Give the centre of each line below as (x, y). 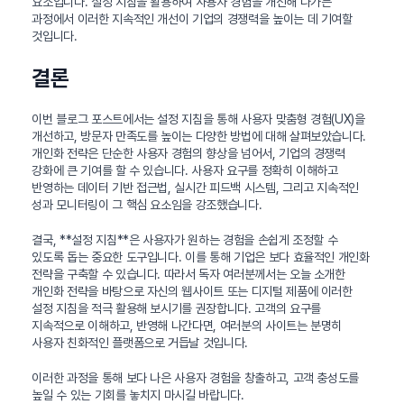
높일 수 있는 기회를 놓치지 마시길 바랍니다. (138, 395)
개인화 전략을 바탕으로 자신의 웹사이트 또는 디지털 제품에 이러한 (192, 291)
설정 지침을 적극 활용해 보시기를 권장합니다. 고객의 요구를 (176, 308)
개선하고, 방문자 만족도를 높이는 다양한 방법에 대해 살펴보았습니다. (199, 136)
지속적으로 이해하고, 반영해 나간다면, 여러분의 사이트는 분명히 (187, 325)
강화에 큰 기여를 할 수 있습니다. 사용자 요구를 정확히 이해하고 (185, 170)
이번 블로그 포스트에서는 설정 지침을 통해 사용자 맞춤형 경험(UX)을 (198, 119)
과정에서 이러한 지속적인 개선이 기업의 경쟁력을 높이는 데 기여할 (192, 18)
